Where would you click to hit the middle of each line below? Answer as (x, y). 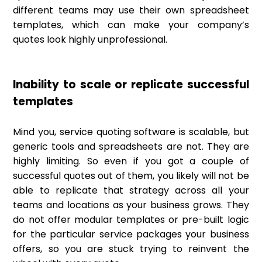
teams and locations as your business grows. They (131, 205)
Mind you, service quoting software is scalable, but (131, 132)
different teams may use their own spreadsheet (131, 11)
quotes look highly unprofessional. (90, 40)
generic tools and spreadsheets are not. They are (131, 147)
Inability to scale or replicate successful (131, 85)
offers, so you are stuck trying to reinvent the (131, 249)
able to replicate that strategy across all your (131, 191)
